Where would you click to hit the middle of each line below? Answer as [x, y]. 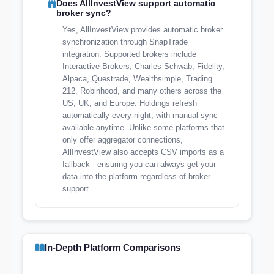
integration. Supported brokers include [129, 54]
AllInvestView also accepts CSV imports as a [143, 152]
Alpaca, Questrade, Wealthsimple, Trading [137, 79]
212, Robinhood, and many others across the [142, 91]
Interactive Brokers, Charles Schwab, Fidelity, [143, 66]
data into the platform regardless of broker [136, 176]
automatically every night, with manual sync [140, 115]
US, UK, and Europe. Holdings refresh [130, 103]
